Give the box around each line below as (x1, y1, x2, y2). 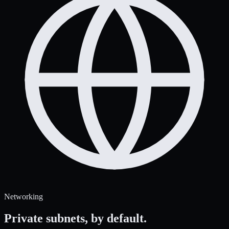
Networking (4, 192, 43, 201)
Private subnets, (4, 211, 88, 225)
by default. (91, 211, 147, 225)
